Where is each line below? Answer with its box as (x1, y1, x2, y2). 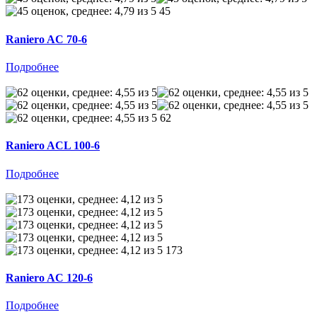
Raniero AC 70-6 (6, 33, 87, 45)
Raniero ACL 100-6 (6, 139, 100, 152)
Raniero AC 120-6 (6, 271, 93, 284)
